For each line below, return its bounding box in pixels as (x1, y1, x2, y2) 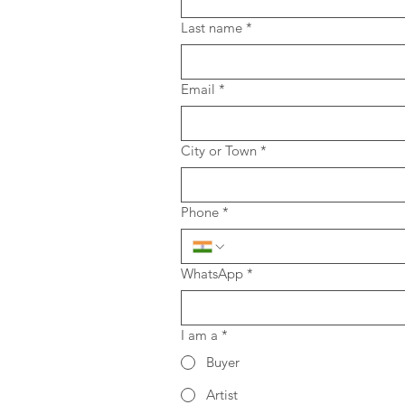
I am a (181, 326, 218, 344)
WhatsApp (181, 265, 243, 283)
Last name (181, 19, 242, 37)
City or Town (181, 142, 257, 160)
